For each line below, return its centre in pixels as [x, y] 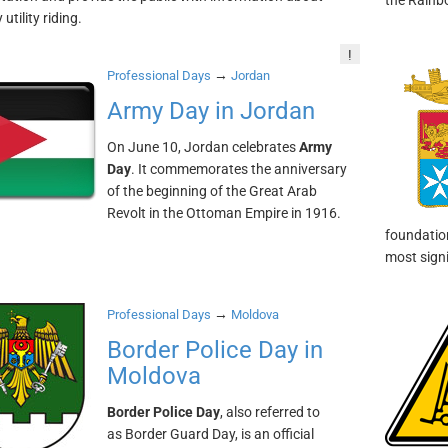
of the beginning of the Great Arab [211, 191]
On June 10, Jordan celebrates [202, 147]
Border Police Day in [214, 350]
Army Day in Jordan [210, 111]
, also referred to [269, 412]
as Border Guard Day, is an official [210, 434]
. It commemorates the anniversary [238, 169]
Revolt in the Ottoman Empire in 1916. [223, 213]
